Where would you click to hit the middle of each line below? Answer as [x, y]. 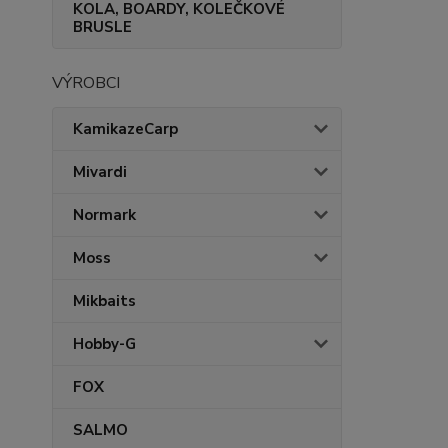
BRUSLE [102, 27]
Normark [104, 215]
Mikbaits [104, 301]
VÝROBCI [86, 83]
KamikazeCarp [125, 129]
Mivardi [100, 172]
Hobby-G [104, 344]
